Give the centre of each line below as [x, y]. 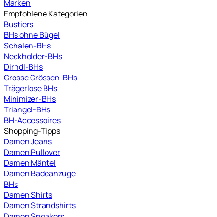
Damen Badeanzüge [40, 173]
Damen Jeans [28, 141]
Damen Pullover [32, 152]
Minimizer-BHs [30, 99]
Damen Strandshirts [40, 205]
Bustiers [19, 24]
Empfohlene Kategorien [46, 13]
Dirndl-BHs [23, 67]
